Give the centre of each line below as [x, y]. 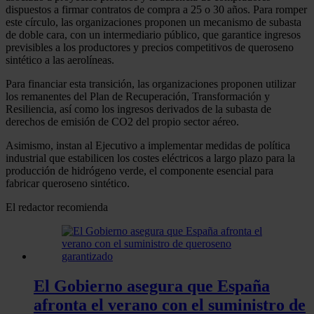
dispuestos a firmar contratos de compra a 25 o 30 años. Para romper [156, 10]
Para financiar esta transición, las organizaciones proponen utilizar [151, 84]
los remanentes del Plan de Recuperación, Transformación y [138, 97]
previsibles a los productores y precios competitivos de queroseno [150, 48]
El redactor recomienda [57, 207]
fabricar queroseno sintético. [68, 184]
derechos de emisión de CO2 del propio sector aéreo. [122, 122]
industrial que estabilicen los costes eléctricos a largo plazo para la [150, 158]
